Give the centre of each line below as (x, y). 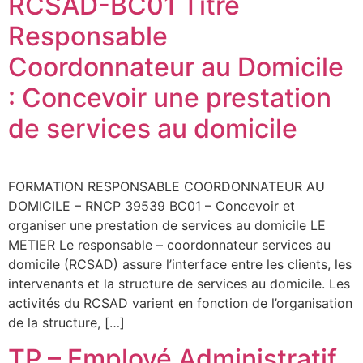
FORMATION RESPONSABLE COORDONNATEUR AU (167, 186)
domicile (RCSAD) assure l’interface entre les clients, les (180, 264)
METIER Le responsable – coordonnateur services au (169, 244)
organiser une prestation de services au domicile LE (167, 225)
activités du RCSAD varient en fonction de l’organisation (180, 303)
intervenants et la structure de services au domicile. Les (179, 283)
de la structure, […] (66, 322)
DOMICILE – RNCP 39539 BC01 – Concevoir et (152, 205)
